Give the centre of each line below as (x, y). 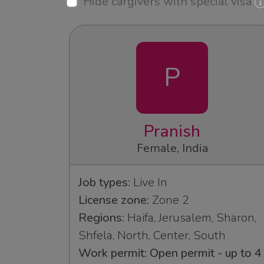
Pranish (172, 132)
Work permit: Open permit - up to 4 (170, 253)
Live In (149, 183)
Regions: (101, 218)
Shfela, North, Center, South (152, 236)
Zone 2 (169, 200)
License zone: (114, 200)
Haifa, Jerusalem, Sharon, (190, 218)
